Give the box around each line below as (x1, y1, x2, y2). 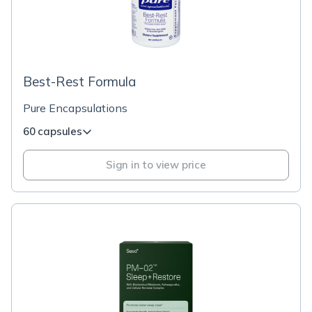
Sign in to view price (106, 158, 206, 171)
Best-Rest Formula (23, 73, 136, 90)
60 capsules (23, 125, 82, 138)
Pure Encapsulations (23, 101, 127, 115)
